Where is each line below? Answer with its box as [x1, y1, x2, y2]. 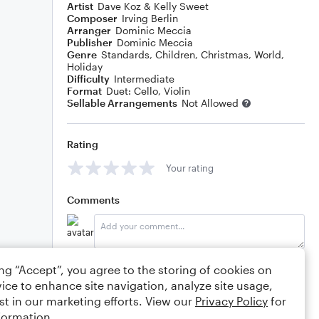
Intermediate [114, 73, 174, 85]
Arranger [67, 24, 111, 36]
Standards [101, 48, 150, 61]
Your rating [166, 162, 214, 174]
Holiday [67, 61, 103, 73]
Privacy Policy [195, 294, 268, 308]
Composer [67, 12, 117, 24]
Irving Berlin [122, 12, 178, 24]
